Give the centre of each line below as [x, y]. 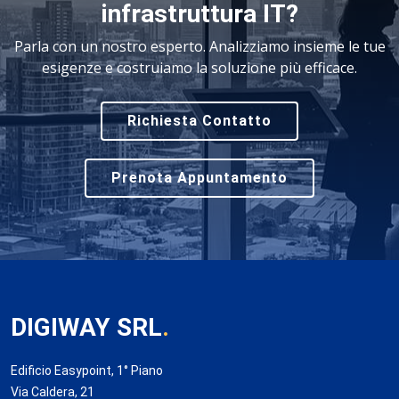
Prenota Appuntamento [199, 178]
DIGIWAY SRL [86, 327]
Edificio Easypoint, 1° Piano [87, 370]
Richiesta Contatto [199, 121]
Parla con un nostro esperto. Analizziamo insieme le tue [199, 46]
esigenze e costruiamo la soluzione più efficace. [199, 68]
